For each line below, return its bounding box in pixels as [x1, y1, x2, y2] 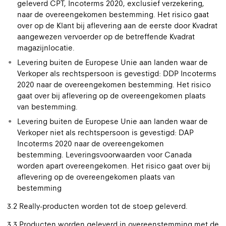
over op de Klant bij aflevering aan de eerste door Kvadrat [17, 21, 217, 30]
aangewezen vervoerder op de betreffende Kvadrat [17, 32, 195, 41]
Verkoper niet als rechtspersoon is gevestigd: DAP [17, 128, 194, 137]
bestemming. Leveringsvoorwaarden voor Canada [17, 150, 192, 159]
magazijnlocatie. [17, 43, 75, 52]
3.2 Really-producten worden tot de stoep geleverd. [7, 202, 188, 210]
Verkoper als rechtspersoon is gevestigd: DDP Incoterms [17, 69, 216, 78]
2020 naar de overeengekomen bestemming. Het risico [17, 80, 211, 89]
